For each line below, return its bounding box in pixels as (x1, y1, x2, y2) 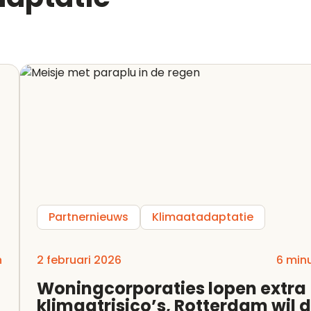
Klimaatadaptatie (152, 209, 253, 226)
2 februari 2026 (37, 252, 121, 269)
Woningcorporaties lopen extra (37, 277, 306, 301)
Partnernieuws (49, 209, 128, 226)
